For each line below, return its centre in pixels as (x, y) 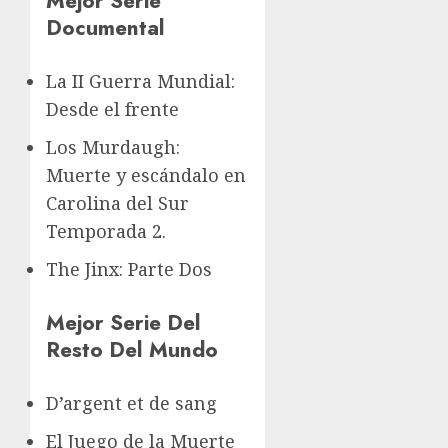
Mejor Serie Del (123, 322)
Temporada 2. (106, 230)
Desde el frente (112, 108)
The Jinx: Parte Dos (129, 268)
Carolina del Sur (117, 202)
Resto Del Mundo (132, 349)
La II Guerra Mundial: (140, 80)
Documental (105, 27)
